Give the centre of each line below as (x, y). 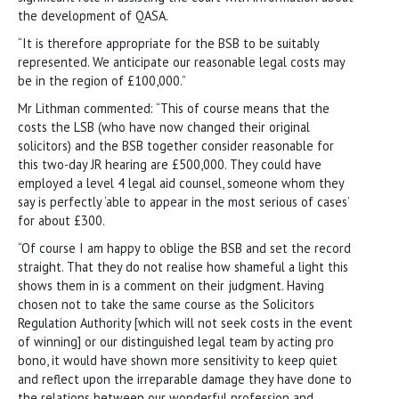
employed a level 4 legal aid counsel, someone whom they (181, 183)
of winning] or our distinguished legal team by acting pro (176, 341)
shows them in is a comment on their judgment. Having (171, 285)
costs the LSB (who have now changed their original (164, 126)
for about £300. (61, 220)
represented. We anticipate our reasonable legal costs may (181, 61)
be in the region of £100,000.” (102, 80)
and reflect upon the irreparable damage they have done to (185, 379)
